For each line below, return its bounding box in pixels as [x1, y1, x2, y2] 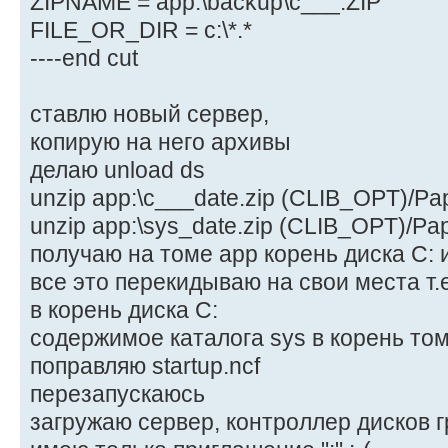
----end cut [30, 45, 138, 72]
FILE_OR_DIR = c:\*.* [30, 17, 252, 44]
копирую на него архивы [30, 129, 291, 156]
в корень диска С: [30, 297, 218, 324]
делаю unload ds [30, 157, 205, 184]
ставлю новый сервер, [30, 101, 269, 128]
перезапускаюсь [30, 381, 205, 408]
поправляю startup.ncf [30, 353, 260, 380]
